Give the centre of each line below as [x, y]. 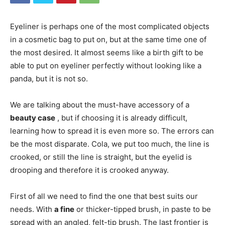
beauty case [33, 118]
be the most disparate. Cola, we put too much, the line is [110, 144]
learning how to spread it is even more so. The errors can [112, 131]
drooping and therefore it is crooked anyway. [89, 170]
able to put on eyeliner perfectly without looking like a [106, 66]
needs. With [32, 209]
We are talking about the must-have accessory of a [100, 105]
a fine [64, 209]
